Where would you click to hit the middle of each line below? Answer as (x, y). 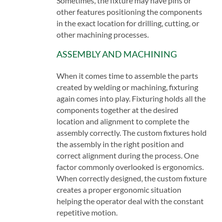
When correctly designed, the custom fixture (131, 178)
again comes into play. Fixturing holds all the (131, 98)
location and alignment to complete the (123, 121)
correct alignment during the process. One (127, 155)
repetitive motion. (87, 212)
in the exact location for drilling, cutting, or (128, 23)
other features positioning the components (129, 11)
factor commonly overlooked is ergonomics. (130, 166)
